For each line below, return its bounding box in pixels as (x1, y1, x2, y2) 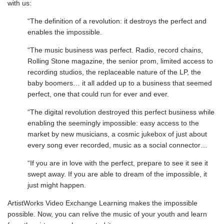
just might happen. (27, 181, 86, 189)
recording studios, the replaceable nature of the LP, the (27, 68, 201, 76)
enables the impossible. (27, 28, 102, 36)
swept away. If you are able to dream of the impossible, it (27, 170, 207, 178)
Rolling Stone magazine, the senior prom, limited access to (27, 57, 213, 65)
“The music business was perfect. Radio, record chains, (27, 46, 203, 54)
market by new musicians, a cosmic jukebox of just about (27, 130, 207, 138)
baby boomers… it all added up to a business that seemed (27, 79, 212, 87)
